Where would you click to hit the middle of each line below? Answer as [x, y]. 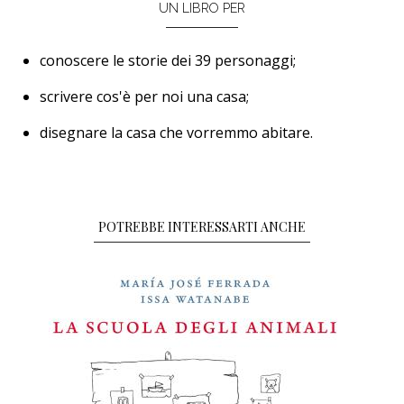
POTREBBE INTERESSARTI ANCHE [202, 226]
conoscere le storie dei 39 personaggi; [168, 60]
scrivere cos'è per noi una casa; [144, 96]
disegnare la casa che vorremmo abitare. [176, 132]
